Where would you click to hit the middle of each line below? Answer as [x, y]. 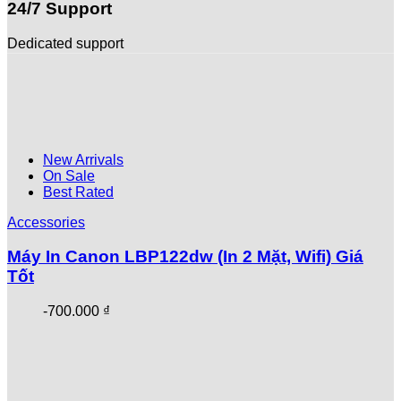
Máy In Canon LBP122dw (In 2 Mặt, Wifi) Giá [185, 257]
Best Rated [78, 192]
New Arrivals [83, 159]
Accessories [46, 222]
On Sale [69, 175]
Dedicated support [65, 43]
